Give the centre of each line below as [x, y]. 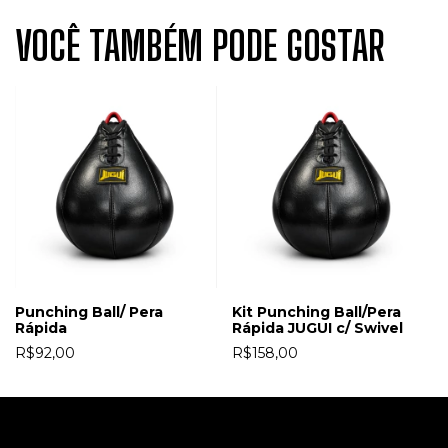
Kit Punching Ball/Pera [316, 311]
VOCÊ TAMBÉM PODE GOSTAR [200, 46]
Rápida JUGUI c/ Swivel [317, 327]
